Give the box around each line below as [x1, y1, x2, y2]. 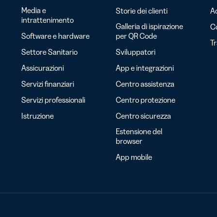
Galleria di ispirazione [116, 21, 183, 31]
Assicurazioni [21, 63, 64, 73]
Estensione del [116, 126, 162, 136]
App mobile [116, 152, 152, 162]
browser [116, 136, 142, 146]
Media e [21, 5, 46, 15]
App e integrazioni [116, 63, 174, 73]
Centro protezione [116, 95, 175, 105]
